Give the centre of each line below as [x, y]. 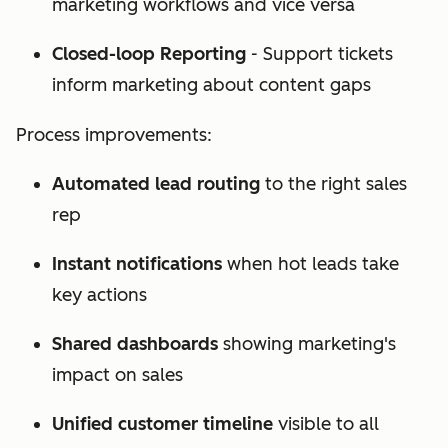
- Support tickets [319, 54]
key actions [99, 295]
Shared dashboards [135, 344]
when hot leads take [310, 264]
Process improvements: [114, 135]
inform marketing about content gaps [211, 85]
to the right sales [333, 184]
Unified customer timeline [162, 424]
